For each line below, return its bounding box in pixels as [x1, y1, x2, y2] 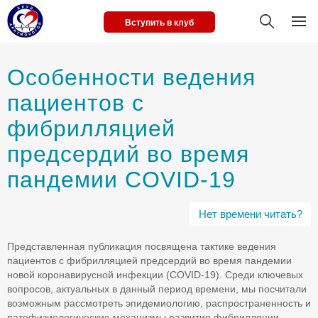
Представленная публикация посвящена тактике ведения [7, 241, 276, 252]
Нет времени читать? [198, 208, 302, 220]
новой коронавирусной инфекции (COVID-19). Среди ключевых [7, 269, 303, 280]
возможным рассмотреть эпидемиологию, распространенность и [7, 297, 311, 309]
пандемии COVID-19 [7, 167, 236, 192]
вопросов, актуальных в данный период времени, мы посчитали [7, 283, 307, 295]
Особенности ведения [7, 65, 256, 90]
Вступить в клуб [124, 18, 194, 28]
